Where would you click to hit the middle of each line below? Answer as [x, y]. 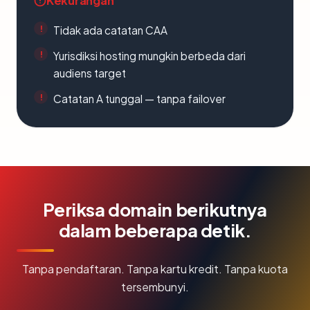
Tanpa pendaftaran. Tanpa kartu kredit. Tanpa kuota [155, 269]
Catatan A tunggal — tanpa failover [139, 99]
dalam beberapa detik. [155, 230]
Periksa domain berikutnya [155, 209]
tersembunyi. [155, 287]
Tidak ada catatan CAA [110, 30]
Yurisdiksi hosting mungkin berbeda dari [149, 56]
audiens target [90, 73]
